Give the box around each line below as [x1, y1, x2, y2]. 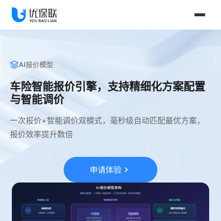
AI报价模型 [19, 60, 53, 69]
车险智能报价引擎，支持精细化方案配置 [10, 80, 205, 93]
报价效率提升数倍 [10, 129, 73, 139]
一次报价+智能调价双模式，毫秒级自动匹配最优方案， [10, 115, 205, 125]
